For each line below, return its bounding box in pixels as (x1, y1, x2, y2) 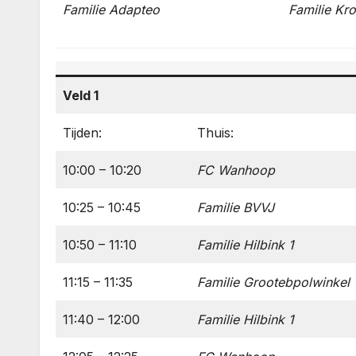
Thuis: (197, 125, 234, 141)
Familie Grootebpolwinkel (197, 274, 350, 290)
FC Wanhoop (197, 162, 275, 178)
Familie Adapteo (63, 2, 160, 17)
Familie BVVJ (197, 199, 274, 215)
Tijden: (63, 125, 102, 141)
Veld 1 (63, 87, 99, 103)
